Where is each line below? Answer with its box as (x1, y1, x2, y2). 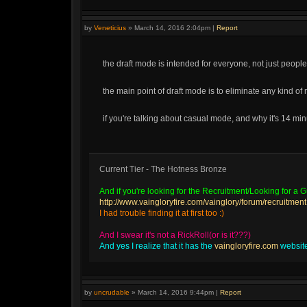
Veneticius (94, 24, 126, 32)
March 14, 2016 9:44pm (138, 288, 214, 296)
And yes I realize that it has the (99, 241, 214, 251)
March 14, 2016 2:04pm (134, 24, 210, 32)
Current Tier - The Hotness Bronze (99, 164, 227, 174)
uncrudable (94, 288, 130, 296)
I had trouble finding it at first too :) (99, 208, 224, 218)
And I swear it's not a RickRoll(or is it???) (99, 230, 251, 240)
